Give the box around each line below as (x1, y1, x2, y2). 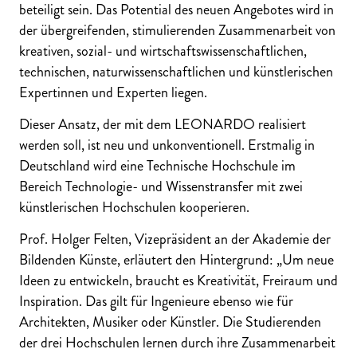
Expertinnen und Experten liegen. (19, 81, 207, 103)
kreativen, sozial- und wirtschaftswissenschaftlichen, (19, 40, 307, 61)
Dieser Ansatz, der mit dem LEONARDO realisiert (19, 113, 306, 135)
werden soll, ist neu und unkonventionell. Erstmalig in (19, 134, 315, 155)
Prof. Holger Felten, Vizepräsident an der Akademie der (19, 228, 331, 249)
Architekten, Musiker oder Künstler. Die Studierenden (19, 311, 321, 332)
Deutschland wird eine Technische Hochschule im (19, 155, 296, 176)
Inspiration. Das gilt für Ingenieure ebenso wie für (19, 290, 293, 312)
